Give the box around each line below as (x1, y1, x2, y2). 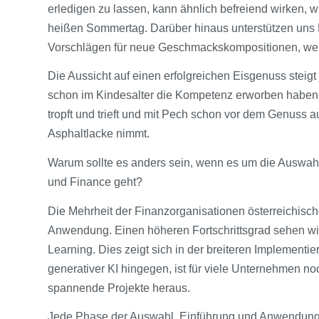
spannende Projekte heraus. (48, 281, 193, 294)
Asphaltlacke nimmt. (48, 127, 152, 140)
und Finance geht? (48, 175, 148, 188)
